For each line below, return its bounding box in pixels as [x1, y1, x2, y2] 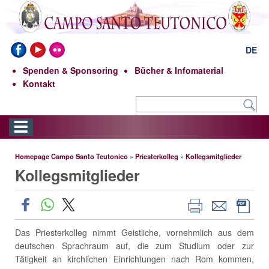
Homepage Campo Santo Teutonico [15, 151, 128, 161]
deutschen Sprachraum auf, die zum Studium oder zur [15, 239, 254, 252]
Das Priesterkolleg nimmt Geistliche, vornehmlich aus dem [15, 226, 254, 238]
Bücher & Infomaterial [134, 64, 223, 76]
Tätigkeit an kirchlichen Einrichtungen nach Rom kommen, [15, 252, 254, 265]
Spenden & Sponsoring [23, 64, 118, 76]
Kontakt [23, 77, 55, 89]
